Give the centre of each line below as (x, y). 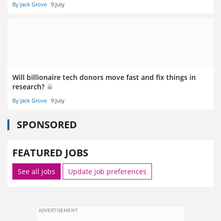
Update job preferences (107, 172)
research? (29, 86)
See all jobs (37, 172)
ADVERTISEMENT (58, 210)
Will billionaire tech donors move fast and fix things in (104, 77)
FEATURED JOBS (50, 153)
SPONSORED (47, 125)
